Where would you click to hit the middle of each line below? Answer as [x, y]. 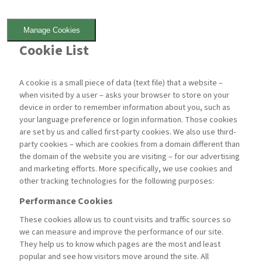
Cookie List [54, 51]
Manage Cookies [51, 30]
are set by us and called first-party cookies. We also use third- [128, 132]
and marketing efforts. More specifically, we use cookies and [126, 169]
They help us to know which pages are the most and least [120, 244]
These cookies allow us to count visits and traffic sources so [125, 220]
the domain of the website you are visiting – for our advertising [130, 157]
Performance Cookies [66, 201]
